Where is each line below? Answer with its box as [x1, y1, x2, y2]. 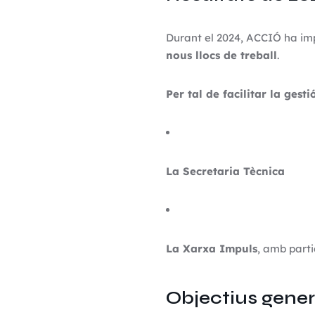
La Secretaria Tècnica [165, 165, 285, 178]
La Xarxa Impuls [165, 242, 257, 255]
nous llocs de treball [165, 49, 277, 62]
